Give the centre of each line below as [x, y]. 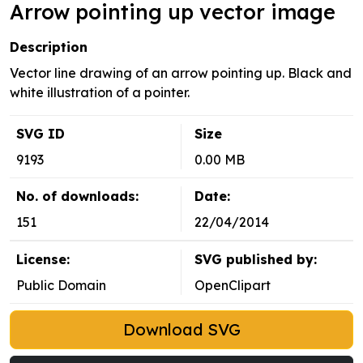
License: [43, 260]
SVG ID [41, 134]
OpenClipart [233, 286]
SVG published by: [256, 260]
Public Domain [61, 286]
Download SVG [181, 330]
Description [49, 47]
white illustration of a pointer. [100, 93]
